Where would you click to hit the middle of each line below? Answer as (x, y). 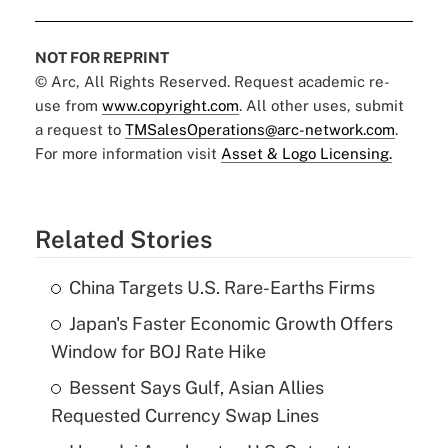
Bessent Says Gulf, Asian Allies (196, 388)
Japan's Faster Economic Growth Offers (230, 324)
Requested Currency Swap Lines (184, 416)
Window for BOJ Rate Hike (158, 352)
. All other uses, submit (321, 106)
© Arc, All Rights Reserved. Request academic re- (212, 82)
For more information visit (127, 154)
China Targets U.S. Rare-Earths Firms (221, 288)
